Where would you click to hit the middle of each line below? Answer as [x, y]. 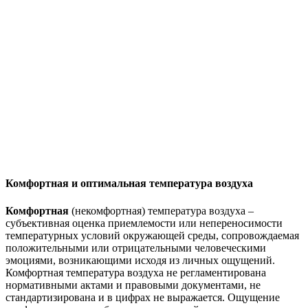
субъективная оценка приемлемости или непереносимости [144, 223]
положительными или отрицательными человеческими [136, 247]
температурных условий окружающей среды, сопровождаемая [152, 235]
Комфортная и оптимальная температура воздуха [129, 184]
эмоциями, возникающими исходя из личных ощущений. [140, 260]
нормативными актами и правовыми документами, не [133, 285]
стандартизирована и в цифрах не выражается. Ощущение [143, 297]
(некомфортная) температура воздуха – [161, 210]
